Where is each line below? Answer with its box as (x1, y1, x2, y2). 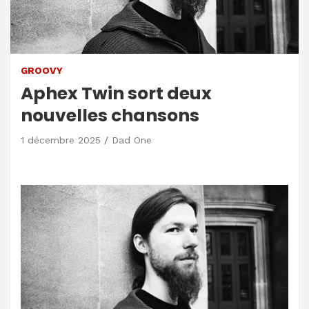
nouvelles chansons (21, 103, 199, 128)
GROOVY (21, 64, 63, 76)
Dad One (112, 134, 152, 146)
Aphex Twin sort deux (21, 81, 212, 106)
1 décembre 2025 (21, 134, 101, 146)
